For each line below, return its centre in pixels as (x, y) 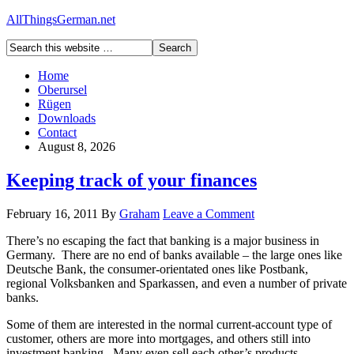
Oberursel (62, 90)
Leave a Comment (209, 213)
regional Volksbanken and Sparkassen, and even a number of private (177, 283)
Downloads (67, 118)
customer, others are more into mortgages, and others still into (158, 338)
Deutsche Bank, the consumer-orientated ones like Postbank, (157, 269)
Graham (139, 213)
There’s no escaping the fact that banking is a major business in (163, 240)
